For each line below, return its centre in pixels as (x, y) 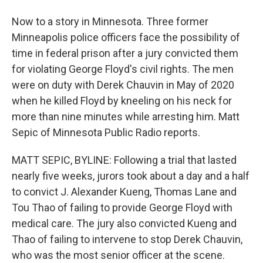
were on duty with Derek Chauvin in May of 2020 (123, 85)
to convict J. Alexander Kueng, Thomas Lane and (124, 192)
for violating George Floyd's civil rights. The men (123, 69)
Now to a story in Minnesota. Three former (110, 21)
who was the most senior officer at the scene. (118, 255)
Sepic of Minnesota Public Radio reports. (106, 132)
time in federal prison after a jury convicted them (125, 53)
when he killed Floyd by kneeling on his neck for (122, 101)
